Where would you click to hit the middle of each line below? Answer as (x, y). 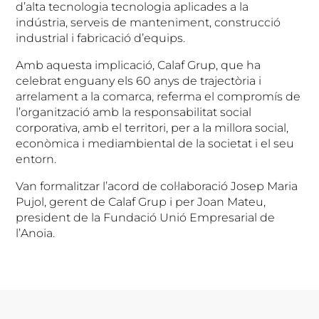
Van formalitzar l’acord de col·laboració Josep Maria (157, 186)
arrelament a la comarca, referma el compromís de (158, 96)
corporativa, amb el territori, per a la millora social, (152, 127)
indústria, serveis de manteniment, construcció (148, 22)
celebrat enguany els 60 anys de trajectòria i (139, 80)
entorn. (36, 159)
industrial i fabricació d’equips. (101, 38)
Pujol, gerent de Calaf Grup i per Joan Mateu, (141, 202)
